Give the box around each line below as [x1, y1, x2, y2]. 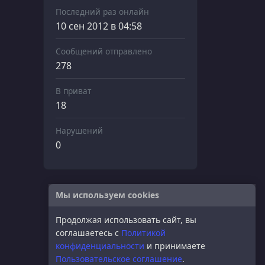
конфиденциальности [56, 240, 144, 251]
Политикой [121, 227, 166, 238]
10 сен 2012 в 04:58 [56, 19, 142, 33]
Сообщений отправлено [56, 45, 152, 57]
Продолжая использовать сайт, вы [56, 214, 196, 225]
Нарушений [56, 124, 103, 136]
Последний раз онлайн [56, 5, 149, 17]
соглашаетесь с [56, 227, 121, 238]
